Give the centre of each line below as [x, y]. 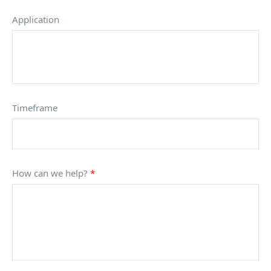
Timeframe [35, 107]
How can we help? [51, 173]
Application [36, 19]
